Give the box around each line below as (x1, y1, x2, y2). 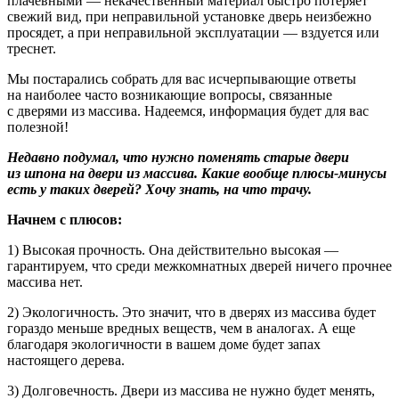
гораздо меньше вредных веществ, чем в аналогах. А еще (7, 320, 355, 336)
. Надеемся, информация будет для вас (137, 102, 369, 118)
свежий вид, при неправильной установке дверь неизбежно (7, 8, 371, 24)
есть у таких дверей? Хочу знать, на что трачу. (7, 181, 312, 197)
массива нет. (7, 273, 83, 289)
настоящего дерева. (7, 352, 125, 368)
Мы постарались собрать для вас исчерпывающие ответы (7, 70, 356, 86)
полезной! (7, 118, 69, 134)
